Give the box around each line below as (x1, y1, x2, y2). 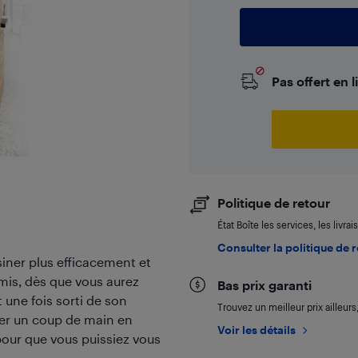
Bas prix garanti (217, 277, 312, 292)
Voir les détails (217, 323, 296, 336)
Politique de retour (217, 195, 330, 210)
